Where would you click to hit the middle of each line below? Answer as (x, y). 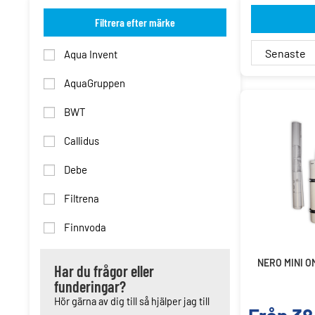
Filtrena (81, 198)
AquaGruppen (94, 83)
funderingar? (90, 286)
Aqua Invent (90, 54)
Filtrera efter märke (135, 22)
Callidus (81, 141)
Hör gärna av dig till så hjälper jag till (132, 301)
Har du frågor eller (104, 271)
